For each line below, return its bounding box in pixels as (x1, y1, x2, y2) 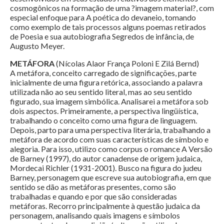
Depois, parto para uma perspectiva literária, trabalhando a (10, 125, 210, 135)
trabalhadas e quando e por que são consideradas (10, 191, 177, 201)
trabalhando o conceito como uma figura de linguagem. (10, 115, 197, 125)
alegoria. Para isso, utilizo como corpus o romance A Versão (10, 144, 212, 154)
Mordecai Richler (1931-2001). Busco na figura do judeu (10, 163, 201, 173)
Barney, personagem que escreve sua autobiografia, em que (10, 172, 211, 182)
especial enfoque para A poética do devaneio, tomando (10, 12, 196, 22)
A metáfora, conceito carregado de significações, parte (10, 68, 196, 78)
